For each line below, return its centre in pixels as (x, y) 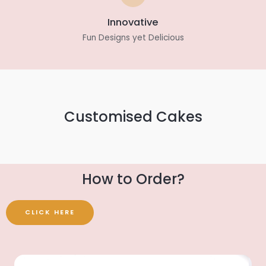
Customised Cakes (133, 117)
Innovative (133, 22)
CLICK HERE (50, 212)
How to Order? (133, 179)
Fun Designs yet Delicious (133, 38)
